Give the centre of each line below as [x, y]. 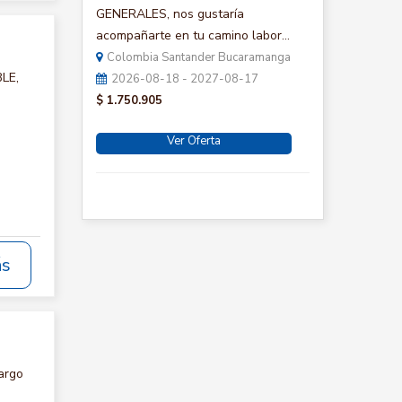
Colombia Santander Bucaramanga [199, 57]
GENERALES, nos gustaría [170, 14]
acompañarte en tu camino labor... [193, 35]
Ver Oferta [194, 141]
